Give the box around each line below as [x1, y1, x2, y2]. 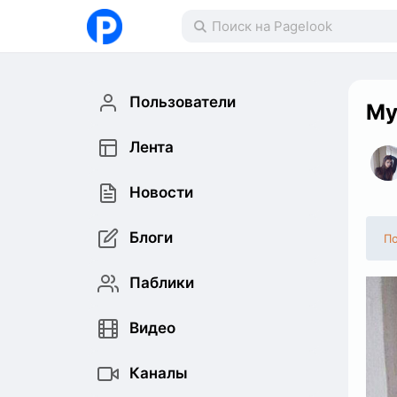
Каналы [129, 364, 188, 382]
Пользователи [129, 93, 236, 111]
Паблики [129, 274, 194, 292]
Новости [129, 183, 193, 201]
